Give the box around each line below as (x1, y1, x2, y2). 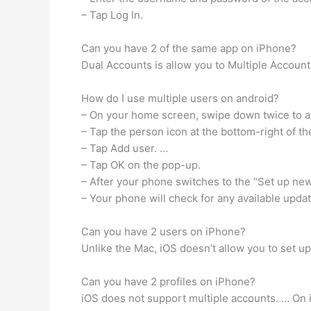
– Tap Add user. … (81, 142, 168, 155)
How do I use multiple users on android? (81, 92, 279, 105)
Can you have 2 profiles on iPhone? (81, 275, 255, 288)
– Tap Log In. (81, 8, 143, 22)
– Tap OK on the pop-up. (81, 158, 201, 171)
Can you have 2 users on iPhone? (81, 225, 246, 238)
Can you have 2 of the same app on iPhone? (81, 42, 296, 55)
